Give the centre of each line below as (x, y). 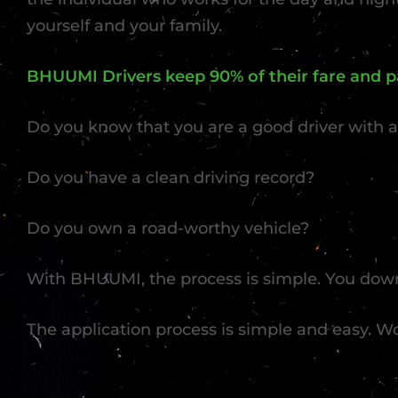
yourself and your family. (124, 26)
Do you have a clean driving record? (171, 178)
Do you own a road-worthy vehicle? (168, 228)
